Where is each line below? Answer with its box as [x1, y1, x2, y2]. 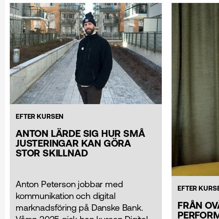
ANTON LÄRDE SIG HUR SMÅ [16, 127, 145, 139]
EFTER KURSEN [16, 112, 64, 120]
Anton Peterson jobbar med [16, 178, 123, 189]
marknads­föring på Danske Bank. [16, 202, 143, 213]
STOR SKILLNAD [16, 147, 88, 158]
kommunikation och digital [16, 190, 115, 201]
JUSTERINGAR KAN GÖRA [16, 137, 131, 149]
